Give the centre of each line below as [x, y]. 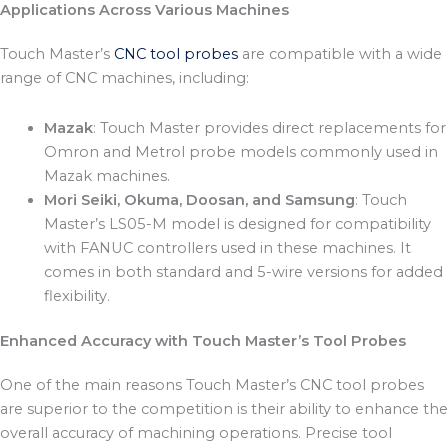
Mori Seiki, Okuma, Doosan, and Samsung [199, 199]
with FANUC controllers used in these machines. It [227, 247]
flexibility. [76, 295]
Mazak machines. [106, 175]
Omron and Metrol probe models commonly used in [240, 151]
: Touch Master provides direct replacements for [269, 127]
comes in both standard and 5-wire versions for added [243, 271]
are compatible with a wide [340, 54]
